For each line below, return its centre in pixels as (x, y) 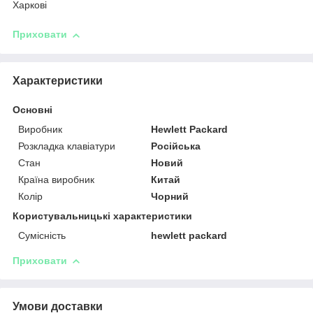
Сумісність (42, 235)
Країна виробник (56, 179)
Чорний (170, 196)
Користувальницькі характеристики (102, 216)
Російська (176, 146)
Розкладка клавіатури (67, 146)
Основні (32, 109)
